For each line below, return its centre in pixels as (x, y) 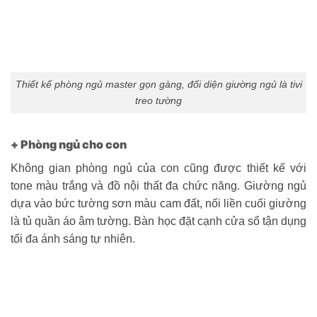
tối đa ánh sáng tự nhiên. (73, 238)
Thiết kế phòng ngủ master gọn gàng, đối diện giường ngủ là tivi (158, 84)
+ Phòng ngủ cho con (69, 144)
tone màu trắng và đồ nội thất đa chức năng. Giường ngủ (158, 185)
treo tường (158, 100)
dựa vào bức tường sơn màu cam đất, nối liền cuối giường (158, 203)
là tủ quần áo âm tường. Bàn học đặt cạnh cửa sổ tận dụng (158, 221)
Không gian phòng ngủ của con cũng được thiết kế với (158, 168)
